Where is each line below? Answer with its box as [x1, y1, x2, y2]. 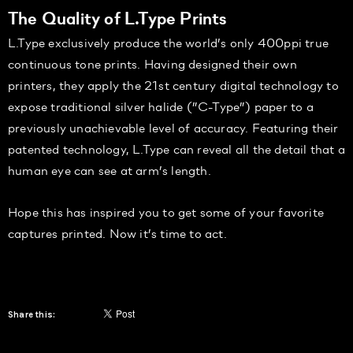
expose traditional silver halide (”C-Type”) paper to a [8, 97, 314, 116]
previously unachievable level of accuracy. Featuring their [8, 118, 339, 137]
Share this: [8, 310, 56, 321]
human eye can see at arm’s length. [8, 161, 211, 180]
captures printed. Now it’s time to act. [8, 224, 230, 243]
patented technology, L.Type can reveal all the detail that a [8, 139, 346, 158]
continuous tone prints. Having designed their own [8, 54, 297, 73]
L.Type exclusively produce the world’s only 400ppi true [8, 33, 329, 52]
